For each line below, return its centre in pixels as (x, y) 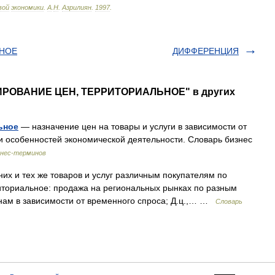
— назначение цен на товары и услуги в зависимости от (133, 126)
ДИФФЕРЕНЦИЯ (206, 51)
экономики (27, 7)
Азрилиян (77, 7)
